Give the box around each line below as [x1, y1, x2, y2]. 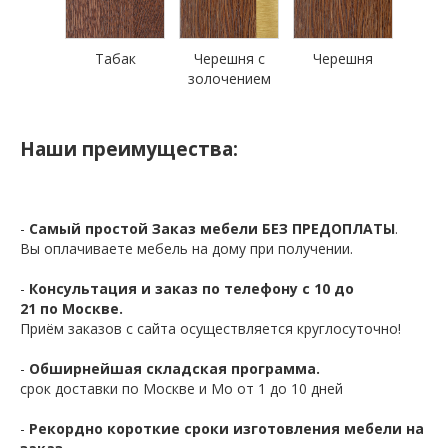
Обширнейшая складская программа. [29, 359, 320, 379]
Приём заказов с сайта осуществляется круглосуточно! [20, 319, 401, 339]
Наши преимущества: [20, 136, 238, 163]
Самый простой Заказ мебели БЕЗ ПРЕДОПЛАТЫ [29, 219, 395, 239]
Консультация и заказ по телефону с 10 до [29, 279, 354, 299]
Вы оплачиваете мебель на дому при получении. [20, 239, 353, 259]
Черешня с [193, 49, 265, 69]
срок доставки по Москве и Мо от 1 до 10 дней [20, 379, 343, 399]
